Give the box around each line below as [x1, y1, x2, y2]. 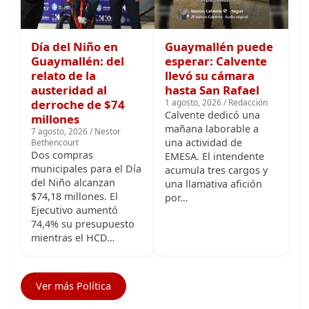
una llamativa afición [165, 134, 262, 148]
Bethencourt [31, 93, 79, 106]
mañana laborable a [165, 79, 259, 92]
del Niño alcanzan [31, 132, 115, 146]
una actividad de [165, 92, 242, 106]
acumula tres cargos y [165, 120, 268, 134]
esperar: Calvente [165, 10, 267, 26]
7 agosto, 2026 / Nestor [31, 82, 121, 94]
